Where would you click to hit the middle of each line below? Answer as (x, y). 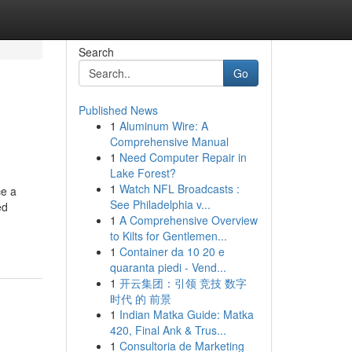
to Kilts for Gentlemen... (168, 236)
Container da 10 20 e (172, 251)
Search (96, 52)
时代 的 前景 (140, 299)
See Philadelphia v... (160, 204)
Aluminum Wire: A (163, 126)
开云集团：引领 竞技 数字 (183, 283)
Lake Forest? (143, 173)
